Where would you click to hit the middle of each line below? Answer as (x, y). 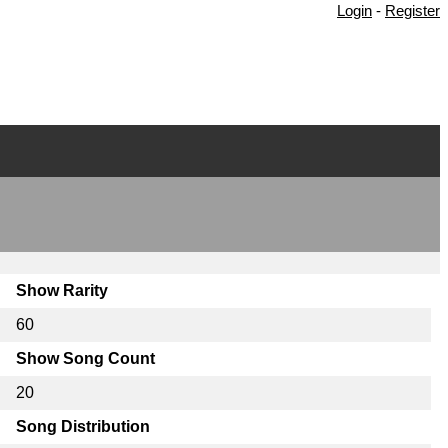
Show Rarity (61, 290)
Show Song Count (85, 358)
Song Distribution (82, 426)
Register (412, 11)
